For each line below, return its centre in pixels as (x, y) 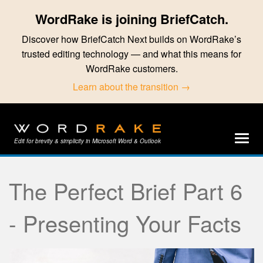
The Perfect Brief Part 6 (126, 190)
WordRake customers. (131, 68)
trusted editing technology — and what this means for (131, 54)
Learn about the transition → (131, 87)
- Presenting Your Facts (125, 222)
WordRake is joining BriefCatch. (131, 19)
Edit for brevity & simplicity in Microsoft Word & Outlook (87, 141)
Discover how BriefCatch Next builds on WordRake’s (131, 39)
